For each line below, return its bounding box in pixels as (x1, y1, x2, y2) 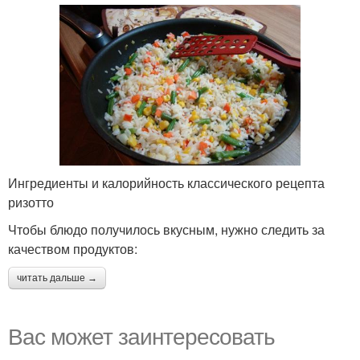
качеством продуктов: (8, 239, 137, 259)
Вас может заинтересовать (8, 319, 275, 352)
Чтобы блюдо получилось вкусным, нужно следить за (8, 220, 325, 239)
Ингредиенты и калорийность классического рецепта (8, 174, 325, 193)
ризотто (8, 193, 54, 212)
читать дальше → (17, 272, 97, 284)
